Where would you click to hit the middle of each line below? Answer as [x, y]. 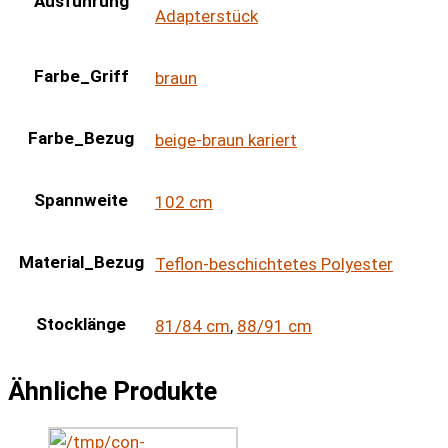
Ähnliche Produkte [112, 391]
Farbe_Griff [81, 76]
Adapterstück [206, 16]
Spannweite [81, 200]
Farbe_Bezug [81, 138]
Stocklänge [81, 324]
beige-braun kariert [226, 140]
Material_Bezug [81, 262]
